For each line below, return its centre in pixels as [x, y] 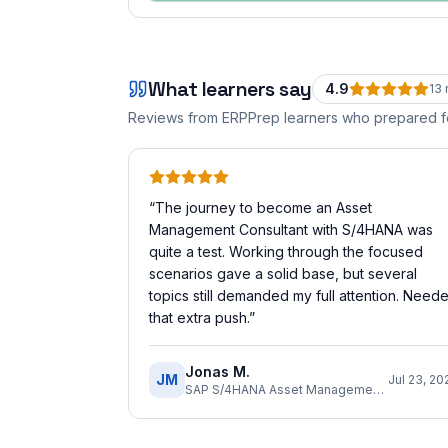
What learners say [230, 89]
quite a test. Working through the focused [286, 251]
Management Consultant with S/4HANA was [291, 229]
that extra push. [199, 317]
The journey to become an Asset [263, 207]
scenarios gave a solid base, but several [283, 273]
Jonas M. [217, 371]
